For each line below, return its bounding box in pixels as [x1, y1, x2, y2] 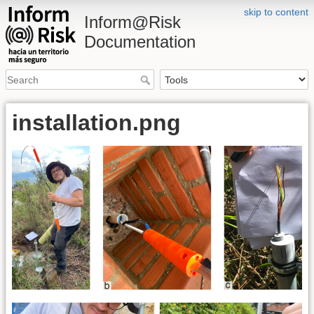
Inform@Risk [84, 13, 181, 32]
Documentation [84, 32, 196, 51]
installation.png [12, 110, 181, 136]
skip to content [244, 6, 308, 18]
